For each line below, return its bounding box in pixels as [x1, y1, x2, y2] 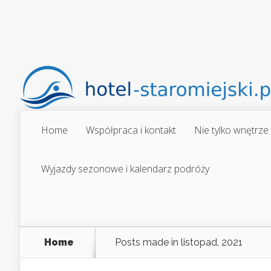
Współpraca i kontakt [86, 123, 176, 137]
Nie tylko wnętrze [194, 123, 269, 137]
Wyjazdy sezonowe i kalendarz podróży [41, 162, 209, 175]
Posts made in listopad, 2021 [115, 237, 243, 248]
